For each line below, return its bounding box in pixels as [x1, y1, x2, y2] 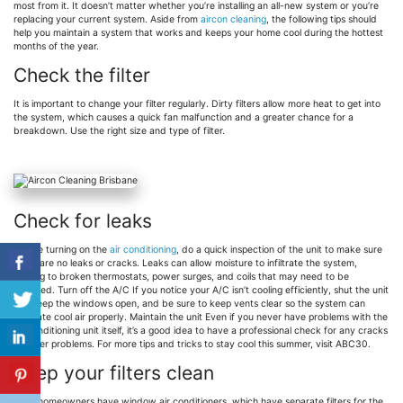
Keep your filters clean [13, 362, 214, 385]
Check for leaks [13, 209, 152, 232]
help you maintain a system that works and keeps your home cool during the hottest [13, 27, 383, 40]
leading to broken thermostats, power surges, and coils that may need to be [13, 271, 349, 283]
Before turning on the [13, 244, 110, 256]
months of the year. [13, 40, 99, 53]
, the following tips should [266, 13, 377, 26]
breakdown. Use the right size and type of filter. [13, 125, 225, 138]
